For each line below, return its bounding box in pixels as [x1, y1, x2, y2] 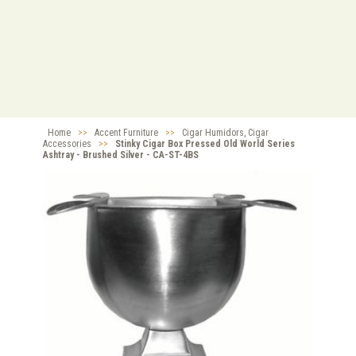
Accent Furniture [95, 127, 158, 139]
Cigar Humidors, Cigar [182, 127, 269, 139]
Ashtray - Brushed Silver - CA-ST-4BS [43, 149, 199, 161]
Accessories [43, 138, 91, 150]
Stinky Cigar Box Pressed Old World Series [115, 138, 295, 150]
